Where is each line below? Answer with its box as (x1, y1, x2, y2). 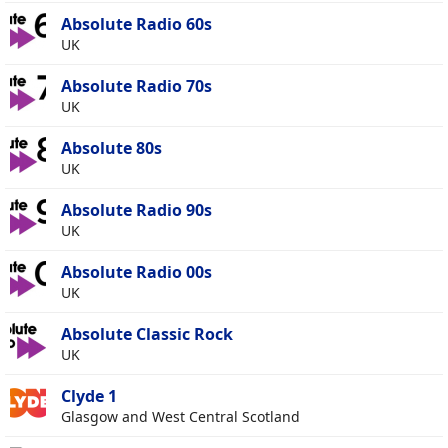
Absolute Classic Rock (61, 323, 233, 346)
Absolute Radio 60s (61, 13, 212, 36)
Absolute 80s (61, 137, 162, 160)
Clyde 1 (61, 385, 117, 408)
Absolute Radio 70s (61, 75, 212, 98)
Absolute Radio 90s (61, 199, 212, 222)
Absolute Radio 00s (61, 261, 212, 284)
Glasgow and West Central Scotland (61, 407, 300, 427)
